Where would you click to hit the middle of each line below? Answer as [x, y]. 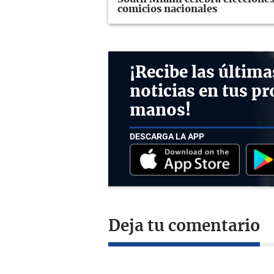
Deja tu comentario [184, 227]
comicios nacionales [167, 9]
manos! [160, 111]
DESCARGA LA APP [167, 136]
